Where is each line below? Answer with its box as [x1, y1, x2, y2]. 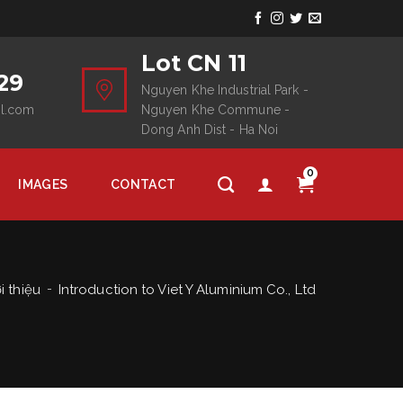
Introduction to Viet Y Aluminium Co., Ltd [58, 282, 316, 298]
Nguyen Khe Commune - [140, 102, 290, 117]
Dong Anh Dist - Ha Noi [140, 121, 279, 137]
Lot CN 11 [140, 49, 246, 76]
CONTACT [111, 176, 176, 192]
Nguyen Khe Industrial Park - [140, 82, 309, 97]
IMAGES [18, 176, 68, 192]
